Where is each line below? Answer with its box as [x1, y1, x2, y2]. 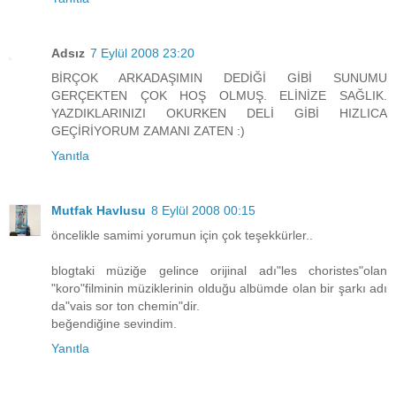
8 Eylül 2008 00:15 [151, 203, 255, 218]
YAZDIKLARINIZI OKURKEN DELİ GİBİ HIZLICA [51, 106, 387, 121]
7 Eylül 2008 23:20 [90, 46, 194, 61]
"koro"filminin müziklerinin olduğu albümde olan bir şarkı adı [51, 281, 387, 296]
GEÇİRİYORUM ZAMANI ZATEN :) [51, 124, 245, 139]
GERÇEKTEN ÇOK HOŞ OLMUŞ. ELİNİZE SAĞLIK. [51, 88, 387, 103]
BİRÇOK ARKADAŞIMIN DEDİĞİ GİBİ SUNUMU [51, 71, 387, 86]
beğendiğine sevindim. [51, 316, 177, 331]
